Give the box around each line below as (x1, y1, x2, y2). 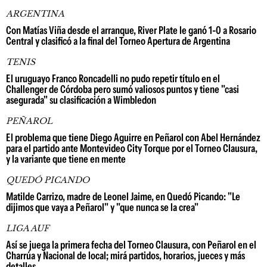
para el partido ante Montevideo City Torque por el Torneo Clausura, (6, 142, 257, 155)
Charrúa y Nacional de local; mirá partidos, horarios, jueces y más (6, 249, 245, 262)
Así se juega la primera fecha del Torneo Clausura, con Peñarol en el (6, 238, 256, 252)
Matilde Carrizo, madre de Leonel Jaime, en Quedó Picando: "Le (6, 190, 240, 203)
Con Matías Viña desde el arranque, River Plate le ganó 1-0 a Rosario (6, 24, 256, 37)
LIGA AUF (6, 223, 49, 234)
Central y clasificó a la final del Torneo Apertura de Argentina (6, 35, 230, 48)
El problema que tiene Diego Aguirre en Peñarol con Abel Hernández (6, 131, 260, 144)
